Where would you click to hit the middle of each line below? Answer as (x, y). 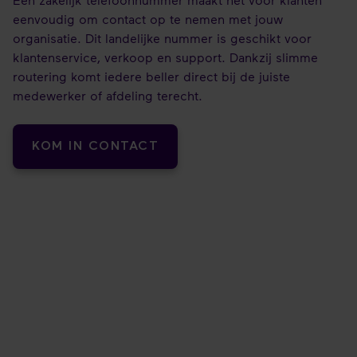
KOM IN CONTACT (95, 147)
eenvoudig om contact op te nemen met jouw (148, 19)
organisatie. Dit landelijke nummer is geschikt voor (162, 38)
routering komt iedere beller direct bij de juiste (151, 76)
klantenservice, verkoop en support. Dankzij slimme (165, 57)
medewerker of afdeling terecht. (108, 96)
